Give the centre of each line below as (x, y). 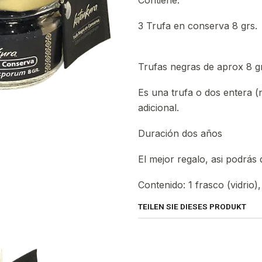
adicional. (158, 108)
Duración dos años (180, 133)
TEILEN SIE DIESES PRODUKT (192, 206)
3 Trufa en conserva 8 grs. (198, 26)
